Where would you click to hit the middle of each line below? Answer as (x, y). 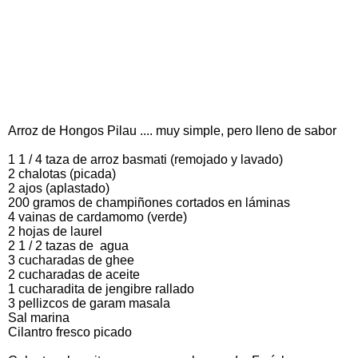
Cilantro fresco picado (70, 332)
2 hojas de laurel (55, 231)
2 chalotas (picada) (62, 173)
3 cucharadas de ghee (71, 260)
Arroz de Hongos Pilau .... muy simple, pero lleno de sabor (172, 130)
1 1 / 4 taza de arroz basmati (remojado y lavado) (145, 159)
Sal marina (39, 317)
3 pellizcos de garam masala (89, 303)
